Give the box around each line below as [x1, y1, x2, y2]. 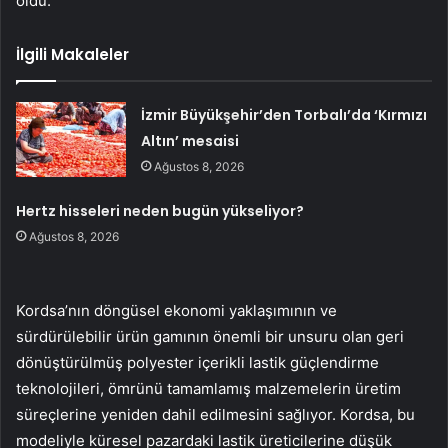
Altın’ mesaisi [141, 130, 240, 151]
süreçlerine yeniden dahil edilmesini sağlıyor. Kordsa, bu [16, 404, 415, 424]
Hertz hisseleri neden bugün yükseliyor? [16, 200, 305, 221]
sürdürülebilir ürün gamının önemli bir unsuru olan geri [16, 326, 404, 346]
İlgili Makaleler [16, 43, 129, 65]
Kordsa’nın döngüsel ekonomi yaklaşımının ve [16, 300, 337, 320]
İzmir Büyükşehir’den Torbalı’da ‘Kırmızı [141, 104, 428, 125]
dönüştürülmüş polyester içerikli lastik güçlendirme [16, 352, 379, 372]
